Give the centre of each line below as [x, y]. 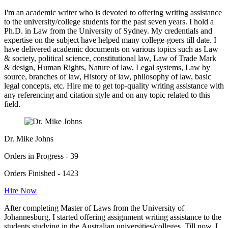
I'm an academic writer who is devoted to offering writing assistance [113, 13]
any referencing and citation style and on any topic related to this [107, 95]
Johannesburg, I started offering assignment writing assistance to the [113, 217]
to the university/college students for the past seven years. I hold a [109, 22]
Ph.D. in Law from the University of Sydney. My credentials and [108, 31]
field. [12, 104]
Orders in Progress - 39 [41, 156]
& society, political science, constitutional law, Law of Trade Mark [110, 59]
